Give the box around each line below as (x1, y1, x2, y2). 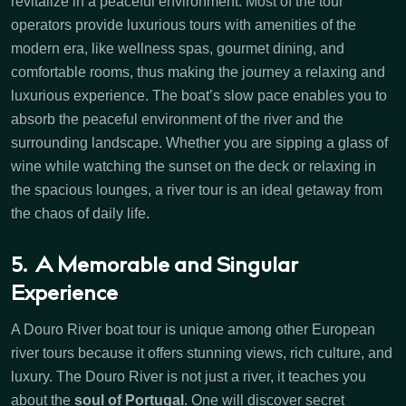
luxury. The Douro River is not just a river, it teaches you (11, 368, 366, 384)
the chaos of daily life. (11, 205, 150, 221)
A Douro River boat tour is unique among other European (11, 321, 375, 337)
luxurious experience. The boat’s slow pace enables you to (11, 87, 387, 103)
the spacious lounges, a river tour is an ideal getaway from (11, 181, 382, 198)
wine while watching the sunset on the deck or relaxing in (11, 158, 376, 174)
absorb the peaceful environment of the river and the (11, 111, 343, 127)
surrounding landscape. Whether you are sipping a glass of (11, 134, 388, 150)
